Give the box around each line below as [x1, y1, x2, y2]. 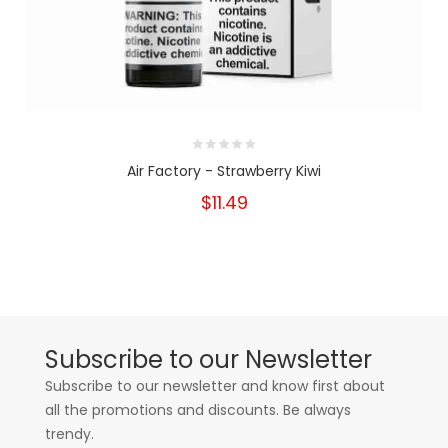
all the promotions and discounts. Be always [45, 400, 351, 420]
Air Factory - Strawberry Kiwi [127, 161, 321, 181]
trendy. [45, 424, 94, 444]
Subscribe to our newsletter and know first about [45, 376, 385, 396]
